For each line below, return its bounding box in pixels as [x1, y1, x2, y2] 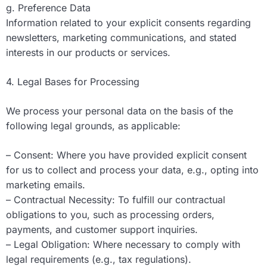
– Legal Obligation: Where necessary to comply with [6, 238, 240, 251]
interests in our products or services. [6, 46, 170, 59]
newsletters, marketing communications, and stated [6, 32, 237, 44]
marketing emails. [6, 179, 85, 191]
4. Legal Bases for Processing [6, 76, 139, 88]
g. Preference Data [6, 2, 91, 14]
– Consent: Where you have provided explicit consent [6, 149, 247, 162]
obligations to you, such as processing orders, [6, 209, 215, 221]
